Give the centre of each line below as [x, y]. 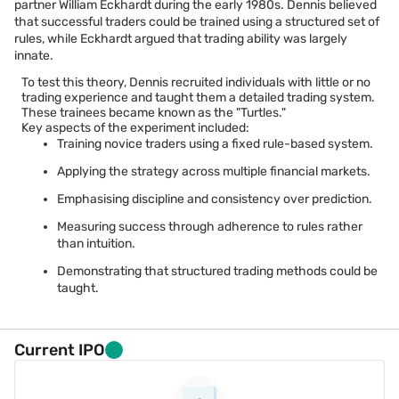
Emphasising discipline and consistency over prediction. [215, 199]
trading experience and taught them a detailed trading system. [198, 98]
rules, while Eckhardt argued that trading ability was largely [181, 39]
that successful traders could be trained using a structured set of [197, 22]
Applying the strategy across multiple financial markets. [214, 171]
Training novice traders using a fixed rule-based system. [215, 144]
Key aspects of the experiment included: [135, 128]
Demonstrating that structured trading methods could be [217, 271]
